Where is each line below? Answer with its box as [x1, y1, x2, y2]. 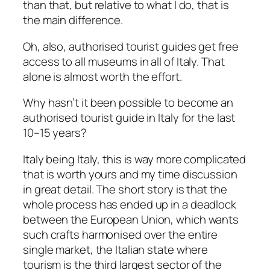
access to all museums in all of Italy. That [23, 53, 225, 69]
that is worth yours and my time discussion [23, 166, 237, 182]
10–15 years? [23, 125, 87, 141]
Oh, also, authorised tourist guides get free [23, 38, 239, 54]
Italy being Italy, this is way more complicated [23, 151, 246, 167]
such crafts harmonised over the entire [23, 226, 218, 242]
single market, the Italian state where [23, 241, 209, 257]
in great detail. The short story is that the [23, 181, 227, 197]
